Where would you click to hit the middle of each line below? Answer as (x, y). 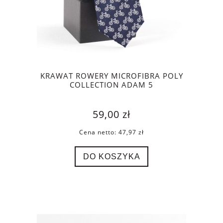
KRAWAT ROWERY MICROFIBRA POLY (111, 76)
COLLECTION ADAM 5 (111, 85)
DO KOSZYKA (111, 156)
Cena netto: (99, 132)
